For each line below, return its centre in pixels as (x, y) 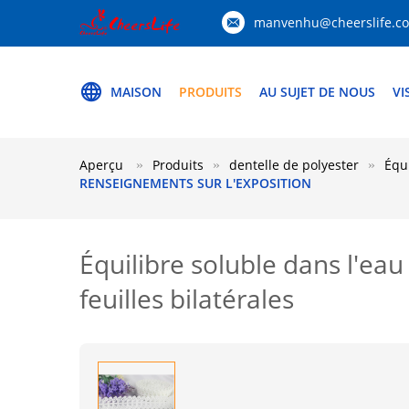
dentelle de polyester (294, 165)
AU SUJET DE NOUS (317, 92)
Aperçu (101, 165)
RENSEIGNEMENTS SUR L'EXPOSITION (195, 183)
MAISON (136, 92)
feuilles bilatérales (187, 299)
